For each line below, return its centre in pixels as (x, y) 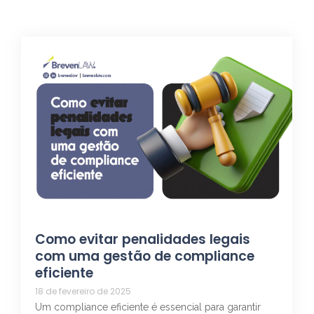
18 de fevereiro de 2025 (83, 291)
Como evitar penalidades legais (143, 239)
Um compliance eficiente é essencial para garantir (148, 307)
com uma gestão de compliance (145, 256)
